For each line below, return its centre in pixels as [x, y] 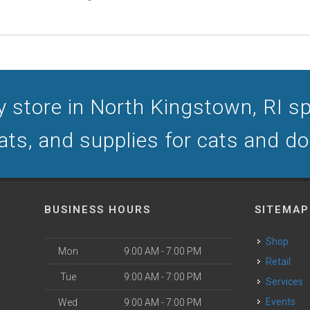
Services [288, 282]
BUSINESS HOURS [98, 210]
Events [284, 302]
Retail [282, 262]
